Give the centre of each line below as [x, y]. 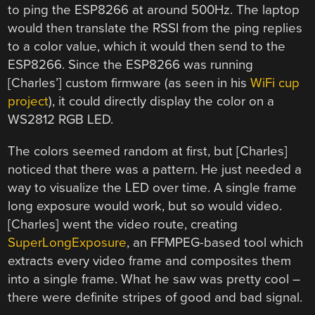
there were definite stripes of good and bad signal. [155, 298]
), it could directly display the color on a [162, 102]
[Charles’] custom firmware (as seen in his [129, 83]
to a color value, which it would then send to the [147, 47]
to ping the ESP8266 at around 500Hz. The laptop [154, 10]
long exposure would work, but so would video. [145, 206]
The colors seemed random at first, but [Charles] [148, 152]
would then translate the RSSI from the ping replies [155, 28]
